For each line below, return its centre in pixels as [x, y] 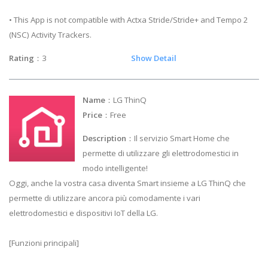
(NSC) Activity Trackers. [50, 35]
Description [105, 138]
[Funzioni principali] [44, 243]
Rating [22, 58]
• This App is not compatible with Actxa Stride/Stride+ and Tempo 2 [129, 20]
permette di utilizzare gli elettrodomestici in [161, 153]
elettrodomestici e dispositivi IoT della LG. [83, 213]
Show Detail [154, 58]
